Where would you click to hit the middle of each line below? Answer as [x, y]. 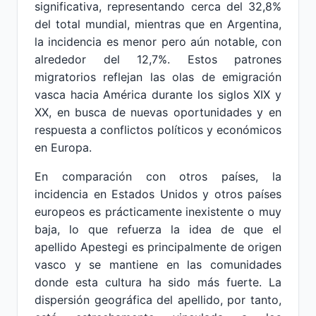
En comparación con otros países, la [158, 176]
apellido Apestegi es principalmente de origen [158, 247]
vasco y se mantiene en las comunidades [158, 265]
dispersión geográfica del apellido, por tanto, [158, 300]
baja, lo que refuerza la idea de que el [158, 229]
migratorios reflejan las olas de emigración [158, 77]
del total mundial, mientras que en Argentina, [158, 24]
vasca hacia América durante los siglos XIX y [158, 95]
